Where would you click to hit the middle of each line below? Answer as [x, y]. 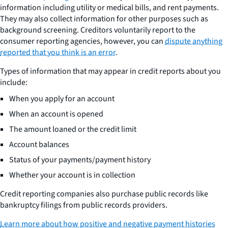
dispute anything [194, 41]
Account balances [39, 145]
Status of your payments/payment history [80, 160]
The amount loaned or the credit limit [73, 129]
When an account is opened [56, 114]
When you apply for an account [62, 99]
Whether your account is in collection [72, 175]
